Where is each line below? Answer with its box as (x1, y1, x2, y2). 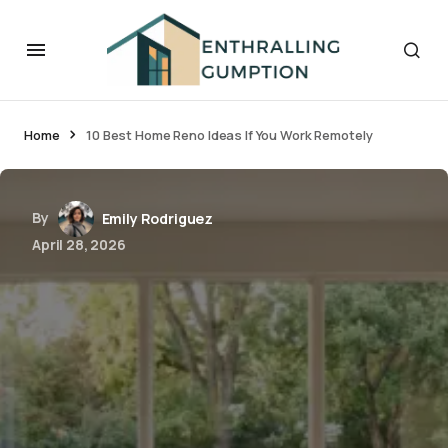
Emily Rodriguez (101, 209, 214, 228)
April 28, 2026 (32, 235, 126, 254)
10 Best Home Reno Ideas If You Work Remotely (86, 126, 373, 144)
